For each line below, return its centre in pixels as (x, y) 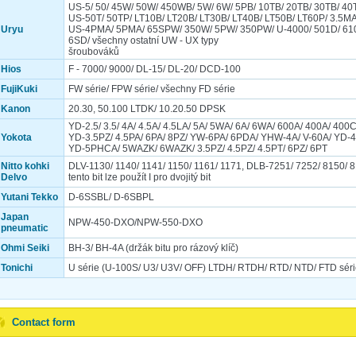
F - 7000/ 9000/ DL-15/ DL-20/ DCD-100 (155, 69)
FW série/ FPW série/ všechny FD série (152, 89)
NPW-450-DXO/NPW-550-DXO (135, 222)
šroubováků (94, 51)
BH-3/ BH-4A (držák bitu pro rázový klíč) (153, 248)
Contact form (44, 322)
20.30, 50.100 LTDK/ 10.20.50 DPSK (147, 108)
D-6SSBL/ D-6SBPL (111, 197)
